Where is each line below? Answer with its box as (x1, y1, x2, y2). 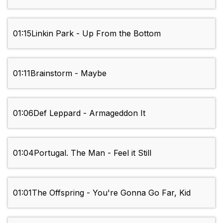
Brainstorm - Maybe (30, 68, 107, 79)
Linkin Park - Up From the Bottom (31, 28, 161, 39)
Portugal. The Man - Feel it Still (34, 148, 151, 158)
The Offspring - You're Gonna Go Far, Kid (32, 188, 191, 198)
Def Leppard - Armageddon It (33, 108, 145, 118)
